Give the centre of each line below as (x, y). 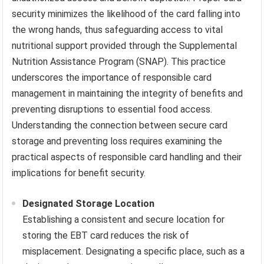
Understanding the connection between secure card (120, 126)
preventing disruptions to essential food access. (112, 110)
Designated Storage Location (89, 204)
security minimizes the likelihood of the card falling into (126, 14)
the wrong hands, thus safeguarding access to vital (118, 30)
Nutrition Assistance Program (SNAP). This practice (119, 62)
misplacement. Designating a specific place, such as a (134, 252)
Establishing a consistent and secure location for (124, 220)
